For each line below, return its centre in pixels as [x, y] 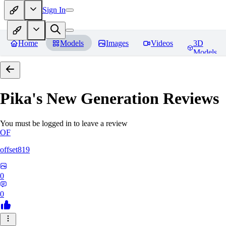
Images [117, 43]
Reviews [189, 99]
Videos [162, 43]
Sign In [54, 10]
